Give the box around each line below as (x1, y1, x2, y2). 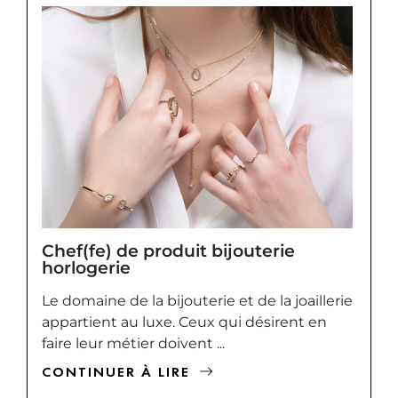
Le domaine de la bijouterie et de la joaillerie (42, 291, 353, 309)
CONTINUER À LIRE (42, 362, 190, 381)
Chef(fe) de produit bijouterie (42, 239, 295, 261)
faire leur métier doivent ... (42, 334, 225, 352)
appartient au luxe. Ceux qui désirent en (42, 313, 327, 330)
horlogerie (42, 256, 131, 278)
